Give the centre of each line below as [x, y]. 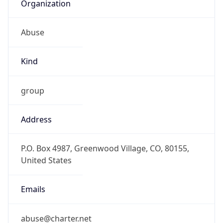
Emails [33, 189]
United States [46, 161]
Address [36, 119]
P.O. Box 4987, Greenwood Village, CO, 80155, [105, 149]
